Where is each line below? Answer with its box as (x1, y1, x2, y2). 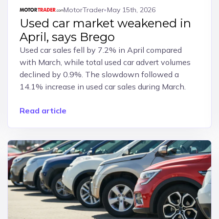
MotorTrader (63, 5, 104, 14)
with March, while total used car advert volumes (19, 57, 191, 67)
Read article (19, 106, 66, 115)
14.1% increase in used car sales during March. (19, 82, 186, 91)
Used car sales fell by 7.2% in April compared (19, 45, 182, 55)
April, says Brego (19, 30, 115, 44)
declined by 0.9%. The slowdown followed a (19, 69, 179, 79)
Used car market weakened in (19, 16, 191, 30)
